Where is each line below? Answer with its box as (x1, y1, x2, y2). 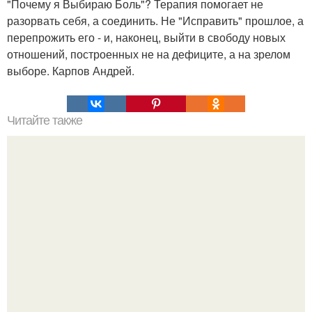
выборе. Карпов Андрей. (7, 63, 134, 79)
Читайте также (7, 114, 82, 127)
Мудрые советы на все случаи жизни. (60, 240, 252, 256)
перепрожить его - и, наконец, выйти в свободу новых (7, 29, 286, 45)
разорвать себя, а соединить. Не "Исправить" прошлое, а (7, 13, 304, 29)
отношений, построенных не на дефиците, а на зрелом (7, 46, 290, 62)
